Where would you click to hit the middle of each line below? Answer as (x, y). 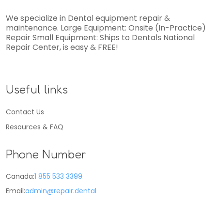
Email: (15, 191)
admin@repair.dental (61, 191)
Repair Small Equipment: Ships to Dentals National (100, 38)
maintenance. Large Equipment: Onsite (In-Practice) (106, 28)
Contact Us (25, 112)
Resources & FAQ (35, 127)
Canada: (20, 176)
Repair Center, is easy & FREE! (62, 47)
